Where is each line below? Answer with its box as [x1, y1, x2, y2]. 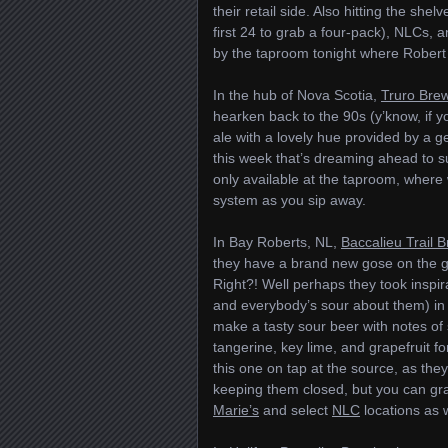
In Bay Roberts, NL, [213, 234, 341, 250]
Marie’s [213, 402, 259, 418]
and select [259, 402, 332, 418]
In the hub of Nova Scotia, [213, 87, 381, 103]
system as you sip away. [213, 192, 366, 208]
